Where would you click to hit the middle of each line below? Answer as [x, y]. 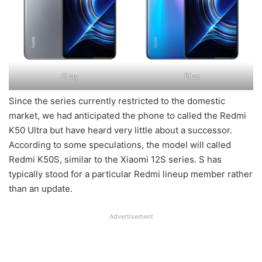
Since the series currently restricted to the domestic [117, 101]
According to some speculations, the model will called [120, 145]
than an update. [41, 189]
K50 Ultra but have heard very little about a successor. [120, 130]
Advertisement [131, 217]
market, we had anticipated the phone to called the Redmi [127, 116]
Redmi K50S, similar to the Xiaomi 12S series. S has [115, 160]
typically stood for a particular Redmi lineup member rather [131, 174]
